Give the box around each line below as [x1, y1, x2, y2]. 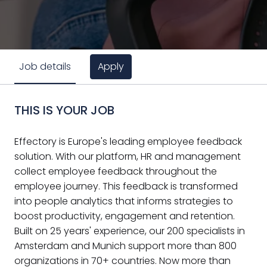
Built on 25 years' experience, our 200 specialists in [14, 223, 245, 238]
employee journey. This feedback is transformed [14, 179, 238, 193]
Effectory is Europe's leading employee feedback [14, 134, 242, 148]
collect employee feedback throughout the [14, 164, 217, 178]
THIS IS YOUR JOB [14, 101, 114, 119]
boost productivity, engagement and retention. [14, 209, 235, 223]
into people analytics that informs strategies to [14, 194, 233, 208]
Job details [19, 60, 71, 74]
